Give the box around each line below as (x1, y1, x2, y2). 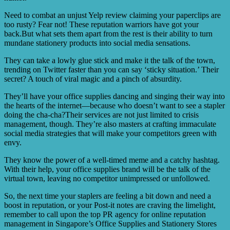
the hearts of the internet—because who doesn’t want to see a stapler (4, 101, 225, 110)
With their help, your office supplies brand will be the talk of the (4, 165, 210, 174)
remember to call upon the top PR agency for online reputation (4, 210, 206, 219)
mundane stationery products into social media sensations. (4, 39, 190, 48)
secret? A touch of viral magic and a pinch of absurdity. (4, 74, 182, 84)
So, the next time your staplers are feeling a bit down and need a (4, 191, 211, 201)
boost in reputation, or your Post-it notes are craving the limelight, (4, 201, 216, 210)
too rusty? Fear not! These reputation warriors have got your (4, 20, 199, 29)
